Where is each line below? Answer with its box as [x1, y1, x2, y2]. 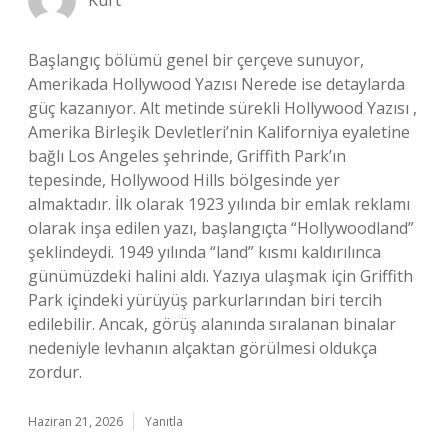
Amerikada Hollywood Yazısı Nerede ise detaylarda [28, 73, 405, 95]
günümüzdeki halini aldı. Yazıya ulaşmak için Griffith [28, 265, 413, 287]
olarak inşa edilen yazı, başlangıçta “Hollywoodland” [28, 217, 414, 239]
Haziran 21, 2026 [28, 413, 123, 430]
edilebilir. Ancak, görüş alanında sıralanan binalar [28, 313, 396, 335]
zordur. [28, 361, 82, 383]
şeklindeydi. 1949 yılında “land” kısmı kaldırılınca [28, 241, 381, 263]
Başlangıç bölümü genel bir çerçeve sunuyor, [28, 49, 364, 71]
